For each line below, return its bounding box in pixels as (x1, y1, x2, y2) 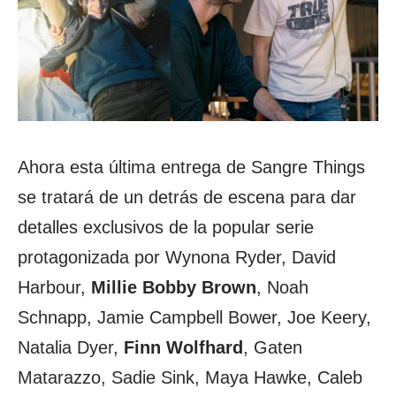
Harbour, (18, 277, 91, 297)
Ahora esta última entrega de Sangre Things (18, 156, 365, 177)
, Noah (256, 277, 308, 297)
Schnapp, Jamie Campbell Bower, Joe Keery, (18, 307, 371, 327)
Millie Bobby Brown (91, 277, 256, 297)
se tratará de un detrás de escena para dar (18, 187, 356, 207)
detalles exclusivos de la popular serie (18, 217, 314, 237)
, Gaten (243, 337, 302, 357)
